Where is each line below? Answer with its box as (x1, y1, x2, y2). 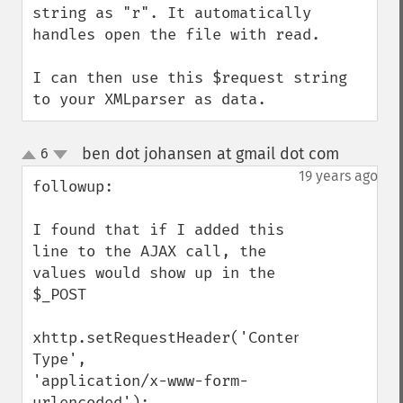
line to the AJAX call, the (32, 242, 266, 261)
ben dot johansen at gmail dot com (81, 144, 339, 164)
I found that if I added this (32, 220, 284, 239)
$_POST (32, 285, 86, 304)
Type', (32, 350, 86, 369)
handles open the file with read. (32, 25, 320, 44)
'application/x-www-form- (32, 372, 248, 390)
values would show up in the (32, 264, 275, 282)
